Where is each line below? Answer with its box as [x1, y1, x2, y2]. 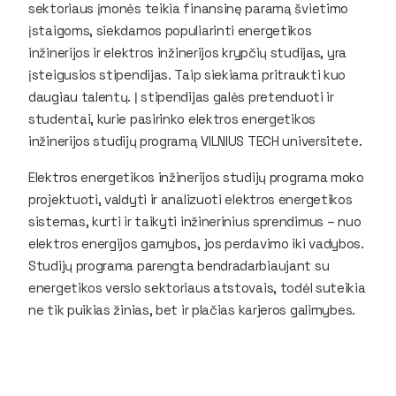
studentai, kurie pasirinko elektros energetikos [28, 110, 316, 127]
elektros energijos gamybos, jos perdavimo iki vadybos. [28, 234, 364, 252]
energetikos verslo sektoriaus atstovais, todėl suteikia [28, 278, 366, 296]
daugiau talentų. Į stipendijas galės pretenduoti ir [28, 88, 334, 105]
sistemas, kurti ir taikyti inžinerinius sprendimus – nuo [28, 212, 362, 230]
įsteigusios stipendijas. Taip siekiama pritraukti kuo [28, 65, 346, 83]
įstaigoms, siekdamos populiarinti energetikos [28, 21, 312, 39]
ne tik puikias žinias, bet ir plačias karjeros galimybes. [28, 301, 355, 318]
